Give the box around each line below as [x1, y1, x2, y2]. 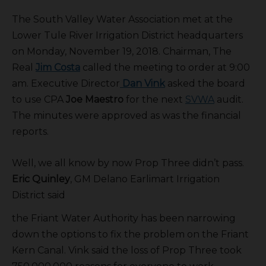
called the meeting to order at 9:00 [80, 61, 250, 73]
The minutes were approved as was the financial [12, 109, 241, 121]
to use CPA [12, 93, 66, 105]
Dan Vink [122, 77, 165, 89]
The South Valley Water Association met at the [12, 13, 233, 25]
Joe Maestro [66, 93, 123, 105]
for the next [123, 93, 185, 105]
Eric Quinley [12, 173, 70, 185]
